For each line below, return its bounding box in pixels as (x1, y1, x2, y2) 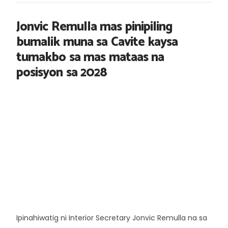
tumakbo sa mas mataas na (16, 46, 164, 68)
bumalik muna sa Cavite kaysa (16, 31, 178, 53)
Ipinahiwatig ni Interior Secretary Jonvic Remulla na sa (16, 212, 207, 223)
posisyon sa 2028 (16, 62, 107, 83)
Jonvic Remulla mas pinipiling (16, 16, 173, 38)
